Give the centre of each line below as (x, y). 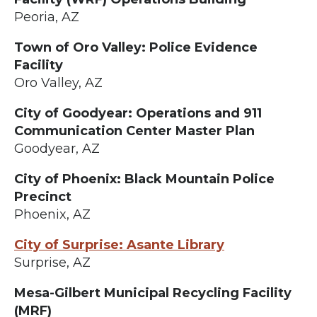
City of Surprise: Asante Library (119, 244)
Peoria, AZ (47, 17)
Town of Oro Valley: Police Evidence (136, 47)
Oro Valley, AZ (58, 82)
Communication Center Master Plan (134, 131)
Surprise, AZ (52, 262)
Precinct (45, 196)
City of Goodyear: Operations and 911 (138, 113)
